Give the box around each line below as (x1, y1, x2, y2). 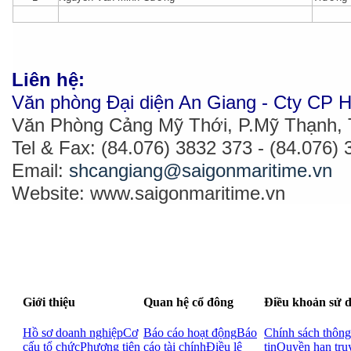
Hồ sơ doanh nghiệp (23, 325, 123, 339)
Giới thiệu (23, 295, 75, 309)
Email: (12, 159, 70, 181)
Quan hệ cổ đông (143, 295, 233, 309)
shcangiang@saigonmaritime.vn (69, 159, 333, 181)
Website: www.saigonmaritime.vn (12, 182, 286, 204)
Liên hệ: (12, 68, 85, 90)
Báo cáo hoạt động (143, 325, 237, 339)
